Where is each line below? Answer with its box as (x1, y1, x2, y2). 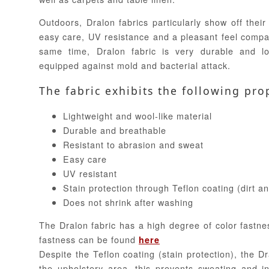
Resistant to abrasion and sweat (63, 138, 204, 151)
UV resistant (63, 166, 117, 180)
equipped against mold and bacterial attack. (39, 58, 231, 71)
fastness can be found (39, 233, 139, 246)
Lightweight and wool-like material (63, 109, 212, 122)
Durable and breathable (63, 123, 166, 136)
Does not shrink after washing (63, 195, 193, 208)
